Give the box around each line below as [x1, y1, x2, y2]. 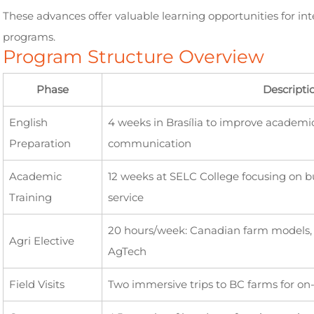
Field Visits [8, 278, 64, 291]
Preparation [8, 137, 71, 150]
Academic [8, 170, 62, 183]
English [8, 116, 48, 129]
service [107, 191, 144, 204]
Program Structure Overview [2, 46, 264, 68]
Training [8, 191, 52, 204]
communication [107, 137, 191, 150]
